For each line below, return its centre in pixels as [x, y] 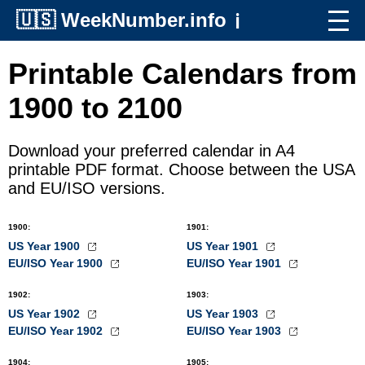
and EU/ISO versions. [87, 188]
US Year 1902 [46, 314]
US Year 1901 [224, 246]
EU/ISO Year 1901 [235, 263]
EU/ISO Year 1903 [235, 331]
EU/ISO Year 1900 [57, 263]
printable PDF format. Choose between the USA [181, 169]
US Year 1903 [224, 314]
